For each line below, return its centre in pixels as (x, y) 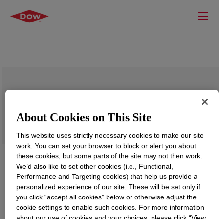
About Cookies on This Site (84, 117)
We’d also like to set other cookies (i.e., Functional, (95, 166)
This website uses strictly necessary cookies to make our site (110, 135)
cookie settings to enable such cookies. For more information (110, 207)
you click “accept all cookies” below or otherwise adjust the (107, 197)
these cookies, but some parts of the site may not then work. (109, 156)
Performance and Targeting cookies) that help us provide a (107, 176)
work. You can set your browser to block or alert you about (106, 145)
